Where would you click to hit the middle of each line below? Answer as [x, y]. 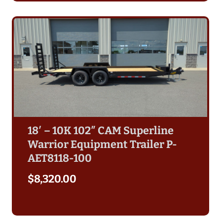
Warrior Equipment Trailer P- [102, 144]
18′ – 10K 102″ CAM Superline [101, 130]
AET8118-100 [60, 158]
